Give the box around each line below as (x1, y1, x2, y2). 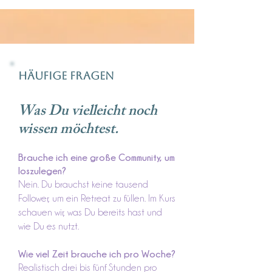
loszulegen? (18, 166, 66, 175)
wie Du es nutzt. (18, 221, 79, 231)
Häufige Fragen (18, 69, 114, 82)
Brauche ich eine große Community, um (18, 152, 175, 162)
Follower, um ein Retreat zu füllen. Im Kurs (18, 193, 175, 203)
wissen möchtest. (18, 118, 118, 143)
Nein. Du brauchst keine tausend (18, 179, 148, 189)
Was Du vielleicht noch (18, 100, 157, 125)
